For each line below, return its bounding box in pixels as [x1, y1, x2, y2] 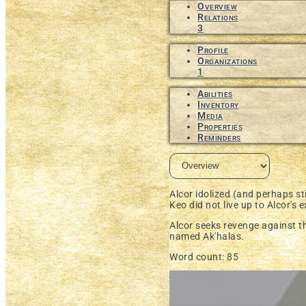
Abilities [197, 87, 233, 99]
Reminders [197, 131, 241, 143]
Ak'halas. [203, 231, 245, 242]
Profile [197, 44, 229, 55]
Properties [197, 120, 242, 132]
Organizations [197, 55, 258, 66]
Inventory [197, 98, 239, 110]
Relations [197, 11, 238, 23]
